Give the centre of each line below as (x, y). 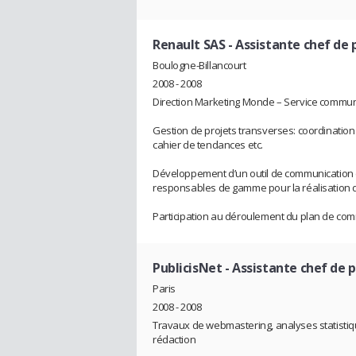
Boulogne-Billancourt (199, 66)
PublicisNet (188, 268)
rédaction (174, 339)
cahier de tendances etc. (208, 145)
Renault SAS (189, 45)
